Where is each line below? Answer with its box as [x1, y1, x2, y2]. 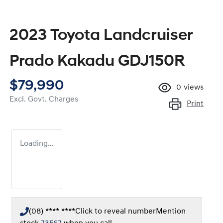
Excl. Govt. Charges [9, 96, 78, 104]
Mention [156, 208, 186, 216]
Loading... [20, 140, 54, 148]
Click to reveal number [75, 208, 156, 216]
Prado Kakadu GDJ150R [9, 54, 185, 70]
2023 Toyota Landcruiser [9, 28, 193, 44]
